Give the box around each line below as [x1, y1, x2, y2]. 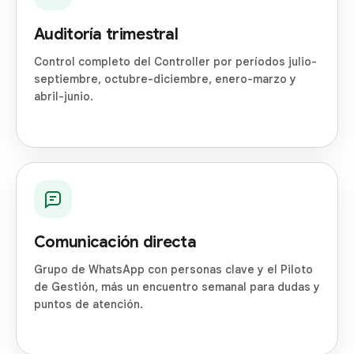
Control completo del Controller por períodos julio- [34, 55, 317, 70]
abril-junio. [34, 89, 93, 104]
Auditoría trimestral [34, 24, 178, 45]
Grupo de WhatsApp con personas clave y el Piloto [34, 262, 313, 277]
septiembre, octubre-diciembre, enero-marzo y [34, 72, 296, 87]
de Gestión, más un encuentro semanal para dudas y [34, 280, 320, 295]
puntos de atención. [34, 297, 143, 312]
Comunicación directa [34, 232, 196, 253]
